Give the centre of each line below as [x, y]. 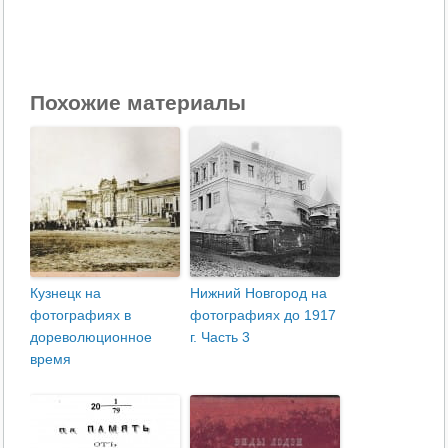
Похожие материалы [138, 103]
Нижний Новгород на [259, 293]
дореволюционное [91, 337]
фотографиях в [81, 315]
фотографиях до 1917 [263, 315]
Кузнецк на [66, 293]
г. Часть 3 [220, 337]
